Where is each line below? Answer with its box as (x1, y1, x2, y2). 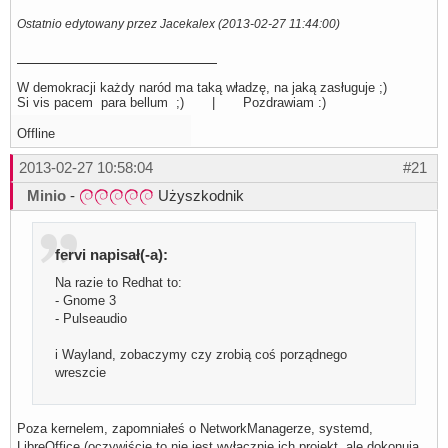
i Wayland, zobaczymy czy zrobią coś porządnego (55, 346, 348, 362)
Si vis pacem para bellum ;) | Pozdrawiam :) (17, 95, 326, 111)
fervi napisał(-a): (55, 245, 169, 263)
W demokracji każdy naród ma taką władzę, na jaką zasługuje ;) (17, 80, 387, 96)
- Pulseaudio (55, 310, 128, 326)
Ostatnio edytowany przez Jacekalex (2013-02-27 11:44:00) (17, 17, 340, 31)
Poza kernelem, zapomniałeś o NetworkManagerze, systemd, (17, 420, 373, 436)
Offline (17, 126, 55, 142)
